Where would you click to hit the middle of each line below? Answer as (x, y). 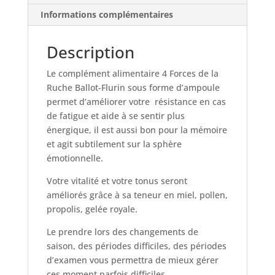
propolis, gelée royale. (92, 209)
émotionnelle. (75, 158)
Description (90, 52)
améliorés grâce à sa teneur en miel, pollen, (137, 195)
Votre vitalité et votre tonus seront (117, 181)
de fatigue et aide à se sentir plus (115, 116)
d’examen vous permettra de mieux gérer (132, 260)
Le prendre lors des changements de (122, 232)
